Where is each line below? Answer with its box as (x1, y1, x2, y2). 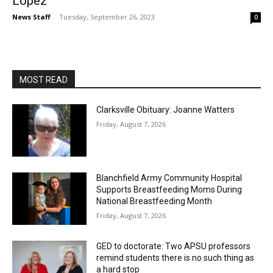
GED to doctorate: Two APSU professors (96, 241, 251, 251)
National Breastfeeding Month (96, 196, 213, 206)
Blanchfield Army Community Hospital (96, 172, 243, 183)
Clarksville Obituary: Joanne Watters (96, 105, 235, 115)
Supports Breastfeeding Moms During (96, 184, 243, 194)
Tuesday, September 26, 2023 (59, 12, 155, 22)
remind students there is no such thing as (96, 252, 255, 263)
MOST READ (19, 75, 68, 85)
